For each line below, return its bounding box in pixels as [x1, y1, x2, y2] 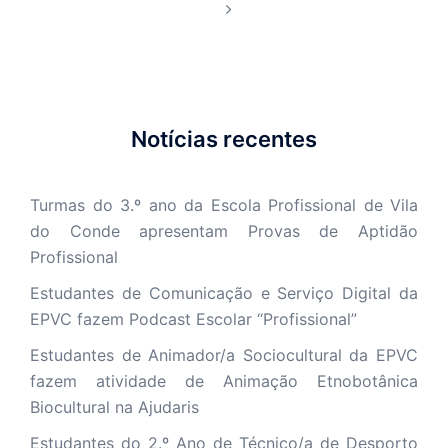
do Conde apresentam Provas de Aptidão [30, 220, 418, 241]
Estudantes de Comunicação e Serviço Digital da [30, 282, 418, 303]
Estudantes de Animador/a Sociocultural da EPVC [30, 344, 418, 365]
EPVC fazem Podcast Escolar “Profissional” [30, 308, 357, 329]
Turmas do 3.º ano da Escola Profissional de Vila [30, 194, 418, 215]
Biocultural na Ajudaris [30, 396, 199, 417]
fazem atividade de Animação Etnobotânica [30, 370, 418, 391]
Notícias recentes [131, 125, 317, 152]
